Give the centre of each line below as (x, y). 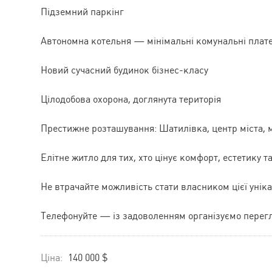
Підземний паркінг (82, 12)
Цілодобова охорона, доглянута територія (131, 99)
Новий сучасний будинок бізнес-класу (124, 70)
